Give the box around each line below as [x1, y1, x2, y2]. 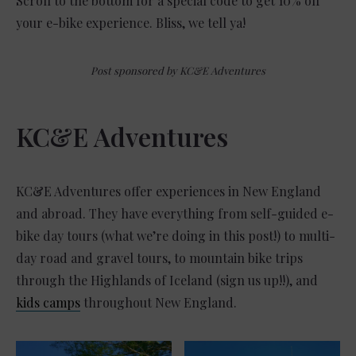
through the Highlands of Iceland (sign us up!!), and [16, 272, 318, 289]
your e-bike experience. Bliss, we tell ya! [16, 14, 246, 32]
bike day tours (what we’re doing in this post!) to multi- [16, 227, 335, 245]
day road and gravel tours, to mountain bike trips [16, 250, 303, 267]
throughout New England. [80, 294, 237, 311]
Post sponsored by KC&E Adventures [91, 64, 265, 78]
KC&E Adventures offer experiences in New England [16, 183, 321, 200]
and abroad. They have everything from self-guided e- [16, 205, 334, 222]
